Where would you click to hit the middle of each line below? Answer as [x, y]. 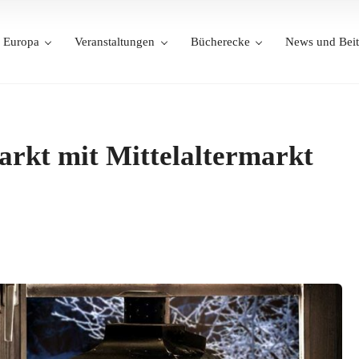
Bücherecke [220, 42]
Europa [21, 42]
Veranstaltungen [115, 42]
